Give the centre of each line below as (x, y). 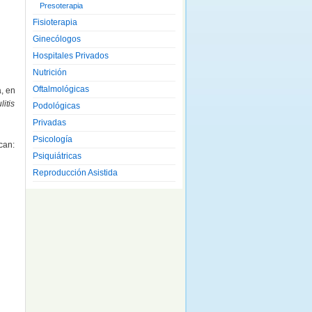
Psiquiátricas (57, 156)
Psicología (53, 139)
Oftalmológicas (61, 89)
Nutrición (50, 72)
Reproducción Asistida (75, 173)
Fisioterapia (55, 22)
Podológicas (56, 106)
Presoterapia (61, 6)
